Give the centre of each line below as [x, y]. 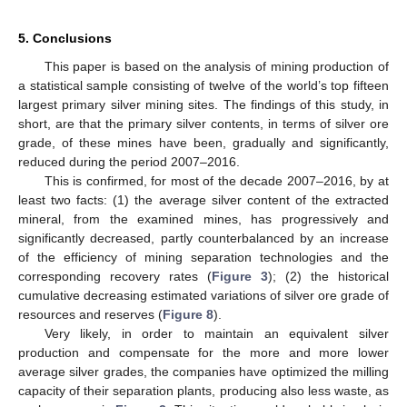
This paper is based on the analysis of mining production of [216, 66]
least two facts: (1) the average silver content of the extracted [203, 199]
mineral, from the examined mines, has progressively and [203, 218]
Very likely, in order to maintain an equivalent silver [216, 333]
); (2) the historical [328, 276]
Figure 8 [188, 314]
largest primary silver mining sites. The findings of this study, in [203, 104]
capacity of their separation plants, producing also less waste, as [203, 390]
